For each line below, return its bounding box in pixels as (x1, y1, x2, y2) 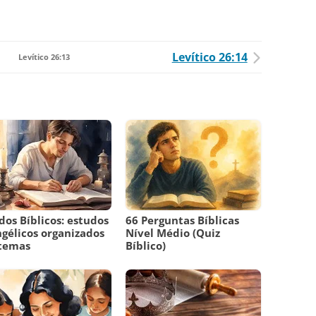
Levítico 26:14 (171, 49, 248, 66)
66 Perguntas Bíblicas (126, 213, 240, 228)
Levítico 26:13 (18, 51, 70, 63)
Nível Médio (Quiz (126, 226, 221, 241)
